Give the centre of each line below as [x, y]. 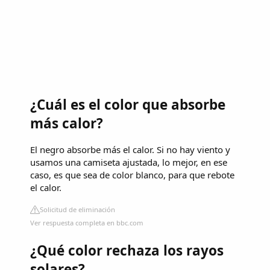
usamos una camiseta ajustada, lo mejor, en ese [129, 162]
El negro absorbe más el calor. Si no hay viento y [130, 150]
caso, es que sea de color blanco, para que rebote [132, 175]
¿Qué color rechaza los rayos [127, 251]
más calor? [67, 123]
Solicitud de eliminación [77, 210]
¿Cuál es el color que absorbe [128, 104]
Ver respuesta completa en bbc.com [87, 223]
